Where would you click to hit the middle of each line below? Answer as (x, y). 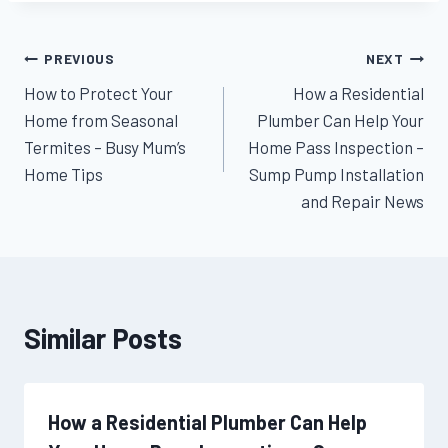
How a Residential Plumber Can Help (207, 421)
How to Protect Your (98, 92)
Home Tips (63, 173)
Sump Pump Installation (336, 173)
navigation (87, 106)
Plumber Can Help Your (340, 119)
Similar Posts (103, 337)
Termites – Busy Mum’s (105, 146)
